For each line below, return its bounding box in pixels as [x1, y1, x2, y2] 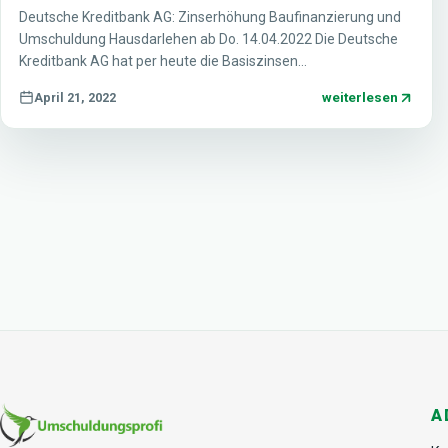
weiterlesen [322, 89, 399, 106]
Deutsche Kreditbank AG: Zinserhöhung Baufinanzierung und [19, 9, 401, 26]
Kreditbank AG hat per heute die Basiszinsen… [19, 53, 307, 70]
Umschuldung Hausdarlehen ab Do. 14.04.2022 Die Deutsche [19, 31, 398, 48]
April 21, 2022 [34, 89, 116, 105]
